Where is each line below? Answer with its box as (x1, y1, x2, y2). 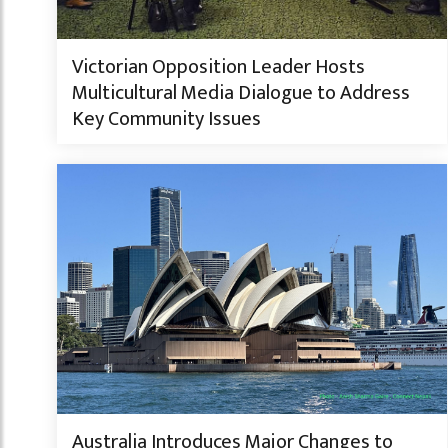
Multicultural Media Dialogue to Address (72, 75, 410, 110)
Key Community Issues (72, 101, 261, 136)
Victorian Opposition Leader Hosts (72, 49, 365, 84)
